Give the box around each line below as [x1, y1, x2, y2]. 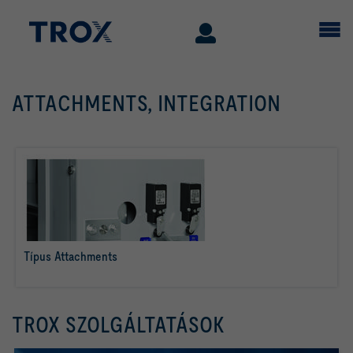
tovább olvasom [70, 261, 138, 273]
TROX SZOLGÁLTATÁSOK [12, 312, 225, 337]
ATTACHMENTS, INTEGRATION [12, 91, 281, 116]
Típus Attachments [24, 249, 117, 264]
